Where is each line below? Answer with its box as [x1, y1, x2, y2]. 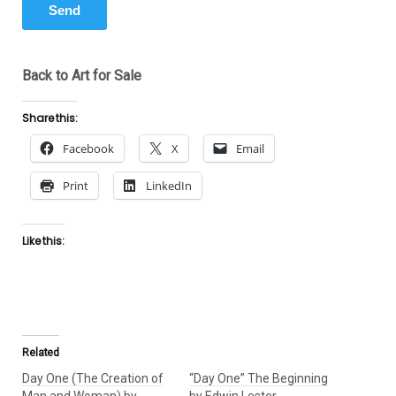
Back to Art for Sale [22, 67, 141, 85]
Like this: [22, 233, 65, 249]
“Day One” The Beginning [189, 371, 328, 386]
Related [22, 346, 60, 360]
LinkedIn [146, 178, 192, 194]
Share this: [22, 110, 78, 126]
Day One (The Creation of [22, 371, 164, 386]
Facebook [63, 141, 114, 157]
